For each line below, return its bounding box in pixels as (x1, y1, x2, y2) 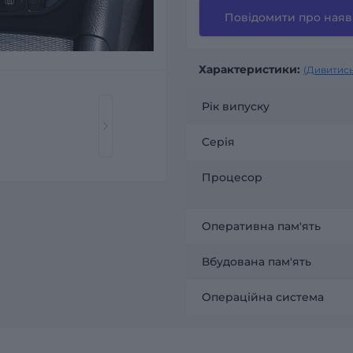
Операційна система (202, 289, 324, 304)
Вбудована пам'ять (202, 254, 311, 269)
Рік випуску (202, 98, 269, 113)
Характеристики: (199, 61, 300, 76)
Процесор (202, 169, 262, 184)
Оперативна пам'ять (202, 218, 321, 233)
